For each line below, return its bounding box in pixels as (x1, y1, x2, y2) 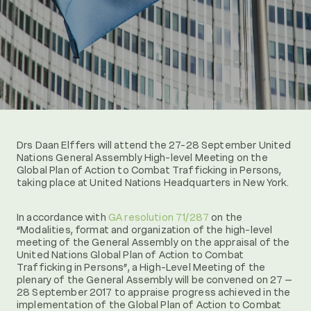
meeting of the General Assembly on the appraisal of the (17, 236, 290, 249)
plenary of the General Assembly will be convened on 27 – (17, 274, 293, 286)
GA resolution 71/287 (108, 211, 210, 224)
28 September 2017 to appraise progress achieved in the (17, 286, 291, 299)
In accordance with (17, 211, 108, 224)
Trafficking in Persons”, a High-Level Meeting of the (17, 261, 266, 274)
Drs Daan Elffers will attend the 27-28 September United (17, 139, 292, 151)
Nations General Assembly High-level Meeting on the (17, 151, 268, 164)
